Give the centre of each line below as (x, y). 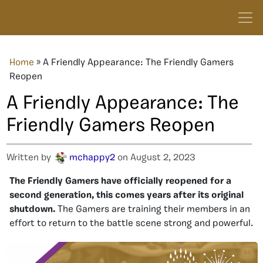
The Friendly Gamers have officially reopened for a (120, 181)
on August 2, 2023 (155, 158)
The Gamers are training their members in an (153, 210)
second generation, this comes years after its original (127, 195)
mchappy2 (92, 158)
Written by (30, 158)
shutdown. (32, 210)
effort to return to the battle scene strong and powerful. (131, 224)
